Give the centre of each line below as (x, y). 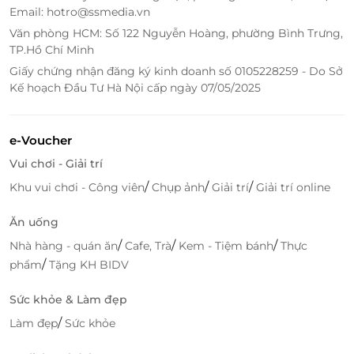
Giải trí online (293, 187)
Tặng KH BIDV (89, 264)
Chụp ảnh (178, 187)
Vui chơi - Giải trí (56, 163)
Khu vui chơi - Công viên (77, 187)
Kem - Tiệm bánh (226, 245)
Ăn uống (34, 222)
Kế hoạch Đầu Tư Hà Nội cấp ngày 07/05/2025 (135, 87)
